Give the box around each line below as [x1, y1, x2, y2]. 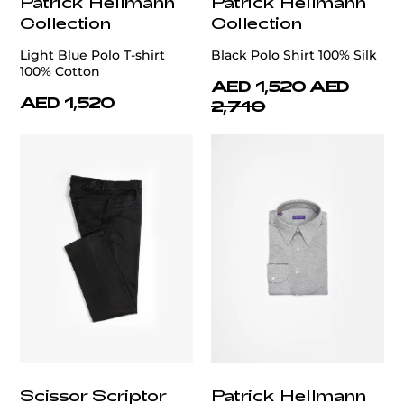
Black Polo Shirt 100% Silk [211, 46, 377, 63]
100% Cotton [20, 62, 100, 79]
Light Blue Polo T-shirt [20, 46, 165, 63]
